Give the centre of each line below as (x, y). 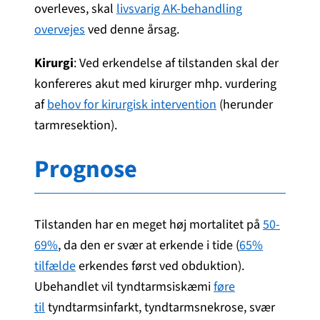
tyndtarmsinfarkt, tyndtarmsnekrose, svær (160, 307)
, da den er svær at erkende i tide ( (149, 245)
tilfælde (55, 266)
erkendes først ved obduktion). (160, 266)
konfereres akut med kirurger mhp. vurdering (155, 84)
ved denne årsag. (132, 29)
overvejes (60, 29)
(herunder (245, 104)
